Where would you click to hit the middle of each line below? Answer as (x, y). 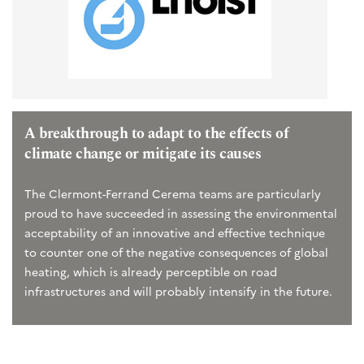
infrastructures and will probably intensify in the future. (178, 290)
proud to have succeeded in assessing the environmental (181, 212)
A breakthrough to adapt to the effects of (157, 133)
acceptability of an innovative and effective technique (175, 232)
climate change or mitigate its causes (143, 154)
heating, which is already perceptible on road (151, 271)
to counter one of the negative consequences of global (176, 251)
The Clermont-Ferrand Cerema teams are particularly (173, 193)
